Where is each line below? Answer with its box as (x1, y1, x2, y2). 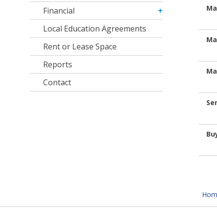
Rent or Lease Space (43, 41, 117, 52)
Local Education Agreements (43, 23, 147, 34)
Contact (43, 77, 72, 88)
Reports (43, 59, 73, 70)
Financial (43, 5, 75, 16)
